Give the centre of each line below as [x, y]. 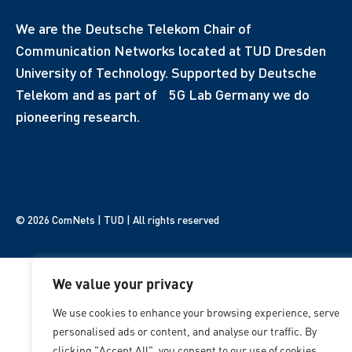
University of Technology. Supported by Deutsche [166, 72]
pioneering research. [78, 116]
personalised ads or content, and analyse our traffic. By [185, 331]
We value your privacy [123, 283]
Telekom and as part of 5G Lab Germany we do [163, 94]
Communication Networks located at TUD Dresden [171, 50]
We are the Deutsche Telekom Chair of [134, 28]
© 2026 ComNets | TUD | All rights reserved [117, 219]
